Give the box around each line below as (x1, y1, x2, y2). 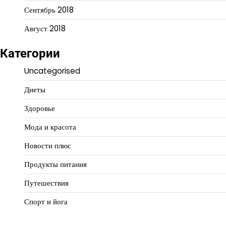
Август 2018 (24, 23, 66, 34)
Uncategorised (24, 66, 80, 77)
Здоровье (24, 103, 55, 114)
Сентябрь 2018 (24, 5, 74, 16)
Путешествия (24, 178, 69, 189)
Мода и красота (24, 122, 76, 133)
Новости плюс (24, 140, 71, 151)
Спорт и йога (24, 196, 68, 207)
